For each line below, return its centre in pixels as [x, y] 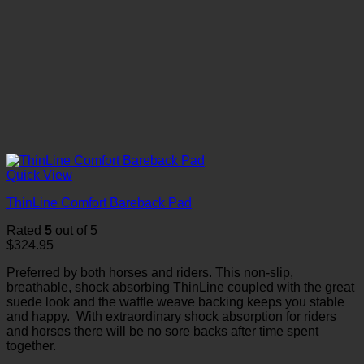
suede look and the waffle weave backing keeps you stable [175, 302]
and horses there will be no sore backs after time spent [162, 331]
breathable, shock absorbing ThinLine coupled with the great [180, 287]
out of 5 [75, 230]
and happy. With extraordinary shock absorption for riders [171, 316]
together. [31, 346]
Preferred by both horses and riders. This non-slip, [150, 273]
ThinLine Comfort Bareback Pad [99, 203]
